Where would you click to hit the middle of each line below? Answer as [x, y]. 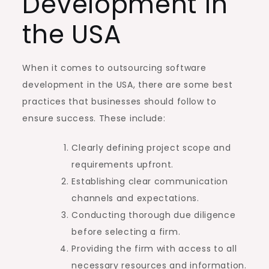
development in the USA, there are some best [128, 84]
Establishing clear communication [150, 181]
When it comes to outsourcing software [114, 68]
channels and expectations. [135, 198]
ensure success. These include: [94, 118]
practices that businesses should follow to [119, 101]
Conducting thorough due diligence [154, 215]
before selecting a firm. [126, 231]
